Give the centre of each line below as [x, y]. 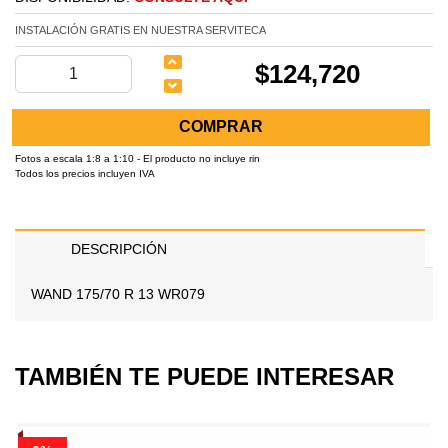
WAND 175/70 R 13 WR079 [118, 294]
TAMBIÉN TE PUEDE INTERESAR [204, 377]
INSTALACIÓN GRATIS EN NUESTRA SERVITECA [140, 29]
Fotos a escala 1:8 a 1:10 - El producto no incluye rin [137, 158]
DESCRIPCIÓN [119, 249]
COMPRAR [221, 127]
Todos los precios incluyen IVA [85, 173]
